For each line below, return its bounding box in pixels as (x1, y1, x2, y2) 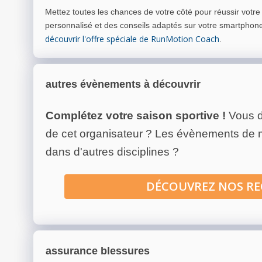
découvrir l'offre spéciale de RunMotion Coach (45, 33, 219, 45)
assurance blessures (46, 245, 150, 257)
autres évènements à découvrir (46, 78, 201, 91)
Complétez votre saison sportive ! (46, 109, 226, 122)
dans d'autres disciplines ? (46, 146, 179, 158)
